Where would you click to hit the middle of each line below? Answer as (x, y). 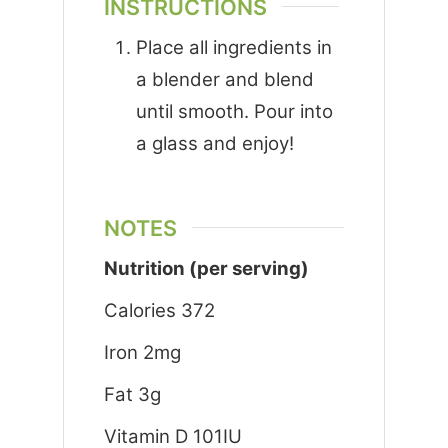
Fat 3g (132, 394)
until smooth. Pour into (234, 111)
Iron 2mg (142, 352)
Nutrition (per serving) (206, 268)
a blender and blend (224, 79)
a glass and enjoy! (214, 143)
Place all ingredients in (233, 47)
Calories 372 (159, 310)
